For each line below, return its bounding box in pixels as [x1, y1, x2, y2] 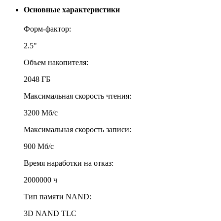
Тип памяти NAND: [24, 192, 91, 201]
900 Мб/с [24, 142, 54, 151]
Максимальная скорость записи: [24, 125, 131, 134]
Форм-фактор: [24, 25, 71, 34]
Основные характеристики [24, 5, 120, 14]
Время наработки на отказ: [24, 159, 113, 168]
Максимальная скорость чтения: [24, 92, 131, 101]
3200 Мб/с [24, 109, 58, 117]
